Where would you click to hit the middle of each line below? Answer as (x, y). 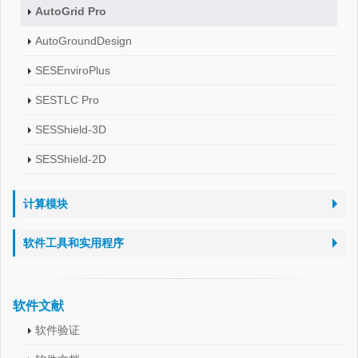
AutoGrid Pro (71, 11)
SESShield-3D (71, 129)
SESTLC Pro (67, 100)
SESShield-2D (71, 159)
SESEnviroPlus (73, 70)
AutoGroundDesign (84, 41)
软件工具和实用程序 (74, 243)
